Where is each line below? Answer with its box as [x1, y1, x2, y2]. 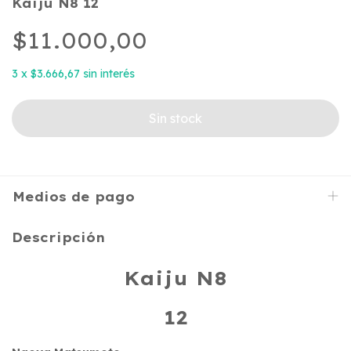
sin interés [83, 67, 135, 81]
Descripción [12, 230, 106, 246]
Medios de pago [13, 189, 135, 205]
